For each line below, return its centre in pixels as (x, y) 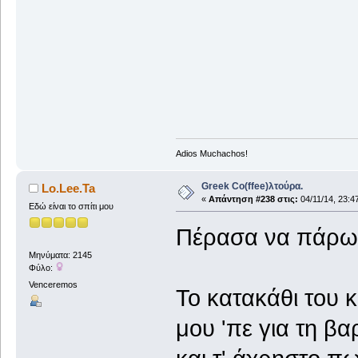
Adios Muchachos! (211, 153)
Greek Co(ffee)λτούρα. (252, 186)
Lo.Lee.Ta (69, 188)
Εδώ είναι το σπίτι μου (71, 206)
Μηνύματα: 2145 (60, 255)
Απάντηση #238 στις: (253, 199)
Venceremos (53, 285)
